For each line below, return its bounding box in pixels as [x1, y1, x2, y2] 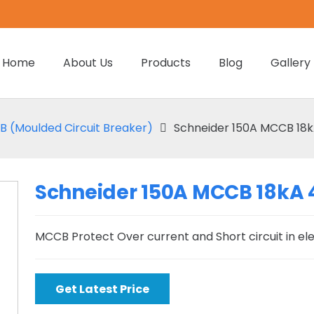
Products [141, 55, 191, 71]
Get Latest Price [55, 280, 149, 297]
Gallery [271, 55, 311, 71]
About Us [63, 55, 114, 71]
